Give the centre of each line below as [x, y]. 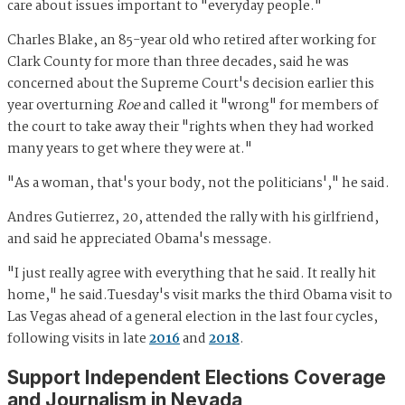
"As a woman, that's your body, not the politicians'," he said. [198, 184]
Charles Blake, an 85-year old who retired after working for [192, 41]
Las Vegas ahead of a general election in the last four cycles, [193, 318]
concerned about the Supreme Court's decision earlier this [191, 85]
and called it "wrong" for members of [259, 106]
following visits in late [78, 339]
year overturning [62, 106]
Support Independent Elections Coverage [197, 377]
